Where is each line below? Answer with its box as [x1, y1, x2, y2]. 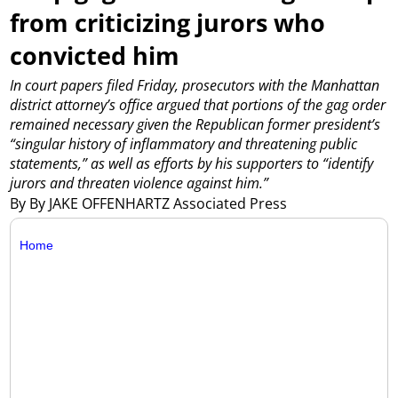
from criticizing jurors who [10, 5, 326, 39]
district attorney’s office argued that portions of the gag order [10, 95, 386, 115]
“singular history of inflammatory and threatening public [10, 134, 358, 155]
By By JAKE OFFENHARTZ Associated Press [10, 193, 291, 213]
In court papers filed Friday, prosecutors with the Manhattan [10, 76, 380, 96]
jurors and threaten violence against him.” [10, 173, 269, 194]
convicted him [10, 38, 180, 72]
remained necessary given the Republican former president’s [10, 115, 381, 135]
